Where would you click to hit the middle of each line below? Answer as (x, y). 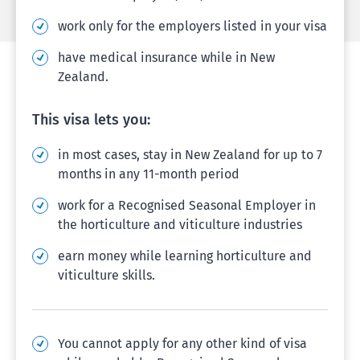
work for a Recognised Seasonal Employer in (187, 205)
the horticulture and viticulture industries (180, 225)
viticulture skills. (106, 275)
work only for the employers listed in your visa (192, 26)
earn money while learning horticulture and (185, 256)
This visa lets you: (91, 120)
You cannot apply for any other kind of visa (182, 344)
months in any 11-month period (149, 174)
